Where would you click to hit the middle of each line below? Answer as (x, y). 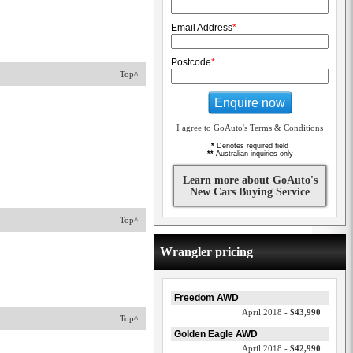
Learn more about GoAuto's (250, 180)
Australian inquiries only (253, 154)
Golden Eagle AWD (216, 334)
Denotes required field (251, 146)
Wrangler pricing (206, 252)
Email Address (202, 28)
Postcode (191, 62)
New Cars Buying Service (250, 192)
